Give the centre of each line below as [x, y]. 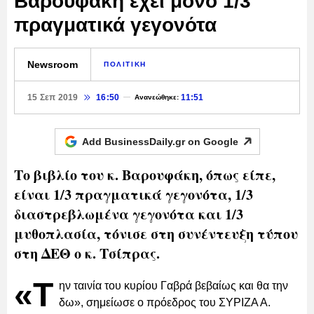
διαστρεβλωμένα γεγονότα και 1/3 [129, 214]
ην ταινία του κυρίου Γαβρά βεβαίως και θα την [173, 285]
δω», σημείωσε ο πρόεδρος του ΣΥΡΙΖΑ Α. [165, 302]
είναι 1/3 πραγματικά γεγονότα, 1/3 [134, 194]
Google [220, 141]
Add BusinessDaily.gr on [142, 141]
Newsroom [53, 64]
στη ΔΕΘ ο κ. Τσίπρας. [87, 253]
